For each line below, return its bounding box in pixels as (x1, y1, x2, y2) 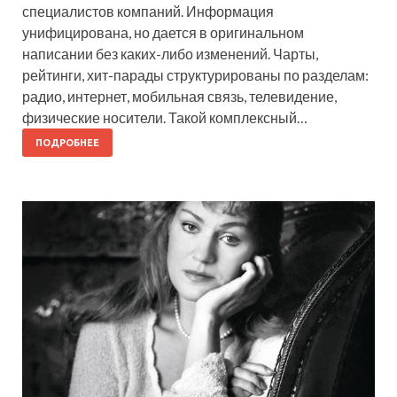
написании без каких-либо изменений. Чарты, (22, 45, 318, 63)
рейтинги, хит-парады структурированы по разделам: (22, 66, 369, 84)
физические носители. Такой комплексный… (22, 109, 307, 127)
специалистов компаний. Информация (22, 3, 274, 20)
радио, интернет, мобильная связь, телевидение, (22, 88, 337, 105)
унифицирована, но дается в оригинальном (22, 24, 304, 42)
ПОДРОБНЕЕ (35, 137, 99, 149)
